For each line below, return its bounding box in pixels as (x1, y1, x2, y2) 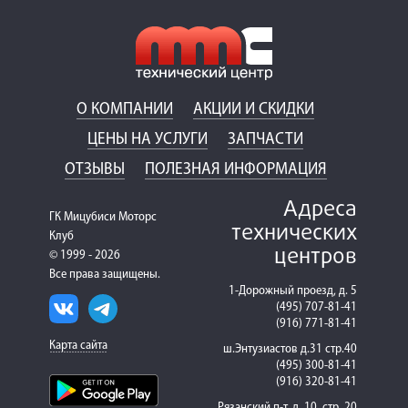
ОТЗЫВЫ (64, 161, 125, 178)
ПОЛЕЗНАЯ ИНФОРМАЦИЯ (144, 161, 327, 178)
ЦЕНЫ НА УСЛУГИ (87, 131, 208, 148)
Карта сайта (49, 339, 107, 352)
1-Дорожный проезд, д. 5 (229, 284, 357, 298)
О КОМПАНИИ (76, 101, 173, 118)
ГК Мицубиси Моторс (49, 210, 157, 224)
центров (274, 240, 357, 274)
